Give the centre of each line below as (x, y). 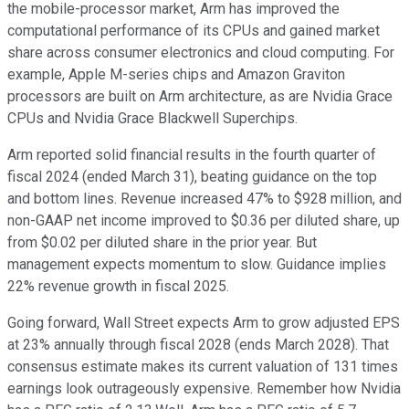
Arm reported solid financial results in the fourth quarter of (192, 154)
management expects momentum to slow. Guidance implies (197, 264)
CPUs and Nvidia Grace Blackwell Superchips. (152, 118)
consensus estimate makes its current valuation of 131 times (203, 366)
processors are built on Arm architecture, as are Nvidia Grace (200, 96)
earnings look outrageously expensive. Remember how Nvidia (204, 388)
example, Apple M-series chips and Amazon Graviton (176, 74)
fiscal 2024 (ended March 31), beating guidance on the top (192, 176)
